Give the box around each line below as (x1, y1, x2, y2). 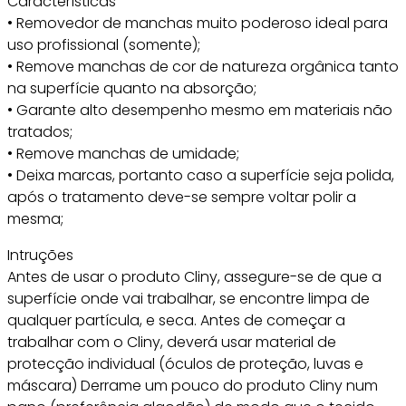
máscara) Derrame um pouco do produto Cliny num (7, 375, 378, 396)
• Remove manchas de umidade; (7, 143, 239, 164)
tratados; (7, 121, 72, 142)
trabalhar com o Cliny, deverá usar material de (7, 332, 336, 353)
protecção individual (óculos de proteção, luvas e (7, 353, 363, 374)
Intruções (7, 245, 73, 266)
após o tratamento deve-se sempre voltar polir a (7, 187, 356, 208)
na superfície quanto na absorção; (7, 78, 256, 99)
